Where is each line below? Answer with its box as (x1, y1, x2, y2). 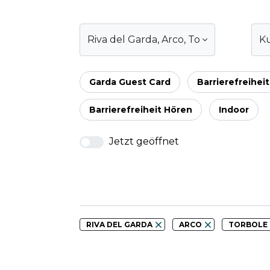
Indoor (219, 104, 249, 116)
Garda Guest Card (89, 77, 171, 88)
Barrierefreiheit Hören (89, 104, 192, 116)
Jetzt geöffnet (107, 136, 179, 148)
